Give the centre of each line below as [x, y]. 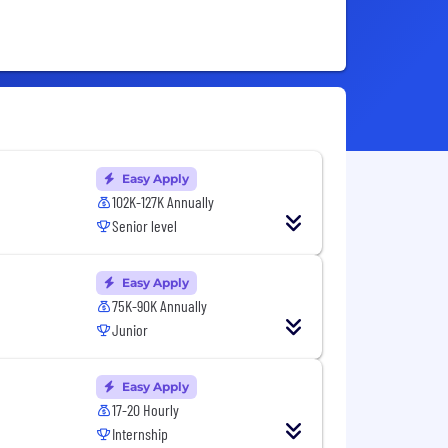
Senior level [145, 226]
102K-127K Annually [163, 202]
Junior [130, 330]
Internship [140, 434]
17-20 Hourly [146, 410]
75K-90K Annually [160, 306]
